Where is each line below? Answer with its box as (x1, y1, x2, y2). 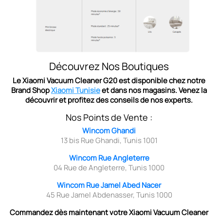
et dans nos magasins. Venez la (100, 85, 207, 95)
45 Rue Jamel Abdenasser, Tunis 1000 (46, 189, 172, 200)
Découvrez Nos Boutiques (49, 59, 169, 73)
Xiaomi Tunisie (51, 85, 100, 95)
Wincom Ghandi (82, 125, 136, 136)
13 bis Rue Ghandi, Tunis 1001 (60, 135, 158, 145)
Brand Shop (11, 85, 51, 95)
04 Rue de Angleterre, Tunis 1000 (54, 162, 164, 173)
